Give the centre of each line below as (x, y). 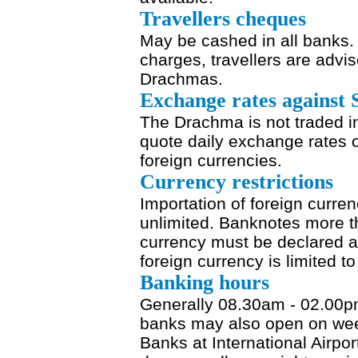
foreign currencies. (211, 160)
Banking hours (205, 282)
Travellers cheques (223, 19)
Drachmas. (181, 79)
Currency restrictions (237, 182)
